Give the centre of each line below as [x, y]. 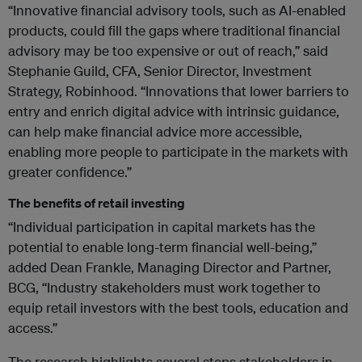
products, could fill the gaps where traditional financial [174, 30]
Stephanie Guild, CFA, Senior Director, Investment [160, 70]
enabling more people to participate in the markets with [178, 151]
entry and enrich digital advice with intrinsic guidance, [174, 111]
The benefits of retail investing [97, 202]
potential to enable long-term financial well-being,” [162, 246]
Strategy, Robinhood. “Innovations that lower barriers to [179, 90]
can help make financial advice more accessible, [155, 131]
